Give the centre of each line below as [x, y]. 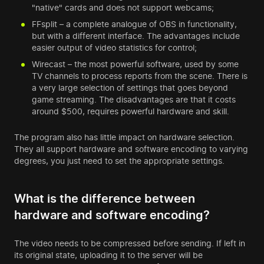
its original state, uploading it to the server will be [108, 255]
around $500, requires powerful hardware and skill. [131, 111]
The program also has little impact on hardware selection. [124, 137]
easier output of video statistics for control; [114, 48]
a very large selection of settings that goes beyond [130, 88]
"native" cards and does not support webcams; [123, 8]
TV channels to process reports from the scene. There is [140, 76]
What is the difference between [105, 199]
